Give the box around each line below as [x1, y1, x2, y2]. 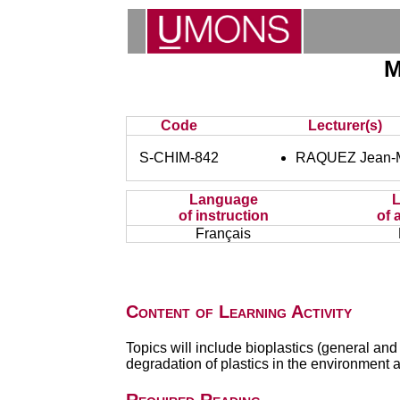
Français [196, 226, 252, 241]
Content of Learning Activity [125, 302, 352, 321]
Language [188, 192, 258, 207]
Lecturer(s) [308, 118, 383, 133]
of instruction [178, 208, 269, 223]
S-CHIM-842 [139, 150, 220, 165]
